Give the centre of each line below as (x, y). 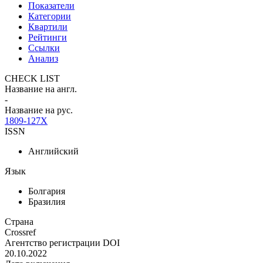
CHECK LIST (32, 78)
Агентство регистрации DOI (62, 242)
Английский (53, 151)
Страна (19, 221)
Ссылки (44, 48)
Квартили (48, 26)
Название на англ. (41, 89)
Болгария (47, 191)
